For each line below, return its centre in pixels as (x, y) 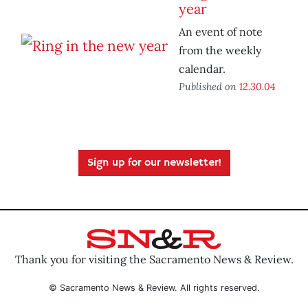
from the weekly (220, 51)
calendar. (202, 69)
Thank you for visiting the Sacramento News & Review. (154, 259)
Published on (209, 87)
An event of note (221, 32)
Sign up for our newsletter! (154, 163)
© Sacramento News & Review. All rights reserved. (154, 287)
